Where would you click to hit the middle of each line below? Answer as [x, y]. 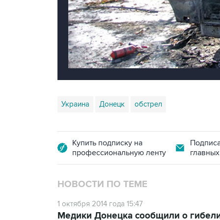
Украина [75, 104]
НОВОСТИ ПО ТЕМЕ [102, 184]
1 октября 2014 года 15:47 [100, 204]
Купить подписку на [107, 143]
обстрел [148, 104]
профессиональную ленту [119, 152]
